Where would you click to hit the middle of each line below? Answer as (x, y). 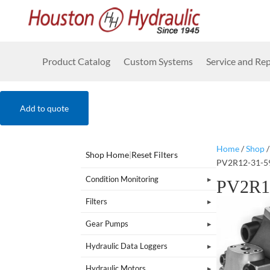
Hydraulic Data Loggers (127, 246)
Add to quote (44, 108)
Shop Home (108, 154)
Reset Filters (155, 154)
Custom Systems (158, 61)
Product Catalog (76, 61)
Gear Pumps (107, 223)
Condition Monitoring (122, 179)
